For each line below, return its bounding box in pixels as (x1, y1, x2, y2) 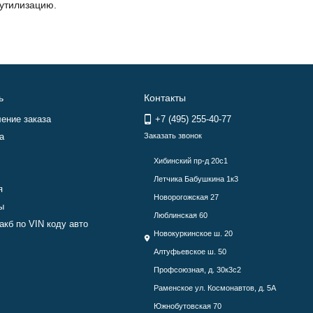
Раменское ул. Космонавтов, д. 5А (153, 284, 276, 292)
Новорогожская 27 (153, 193, 219, 201)
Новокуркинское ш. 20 (153, 229, 233, 238)
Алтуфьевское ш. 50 (153, 247, 226, 256)
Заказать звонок (143, 131, 202, 140)
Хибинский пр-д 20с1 (153, 156, 228, 165)
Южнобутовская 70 (153, 302, 221, 310)
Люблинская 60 (153, 211, 208, 219)
